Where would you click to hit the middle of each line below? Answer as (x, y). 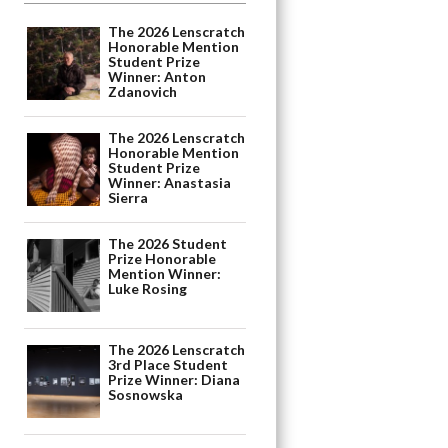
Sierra (128, 198)
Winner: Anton (157, 77)
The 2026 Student (168, 244)
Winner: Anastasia (170, 183)
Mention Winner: (165, 274)
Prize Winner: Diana (174, 380)
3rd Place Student (168, 365)
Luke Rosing (148, 289)
